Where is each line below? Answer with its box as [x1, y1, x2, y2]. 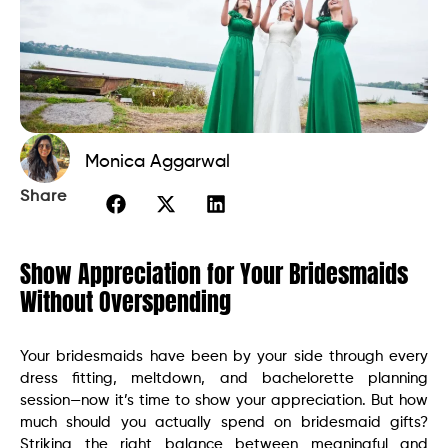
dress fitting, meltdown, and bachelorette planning [20, 370, 428, 386]
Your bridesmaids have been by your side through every [20, 348, 428, 364]
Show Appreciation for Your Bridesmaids [20, 255, 408, 292]
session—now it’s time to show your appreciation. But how [20, 392, 428, 408]
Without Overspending [20, 283, 231, 320]
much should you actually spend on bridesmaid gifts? [20, 414, 428, 430]
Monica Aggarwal [85, 152, 230, 171]
